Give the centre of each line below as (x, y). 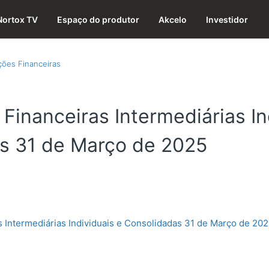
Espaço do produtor (98, 19)
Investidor (227, 19)
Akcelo (173, 19)
